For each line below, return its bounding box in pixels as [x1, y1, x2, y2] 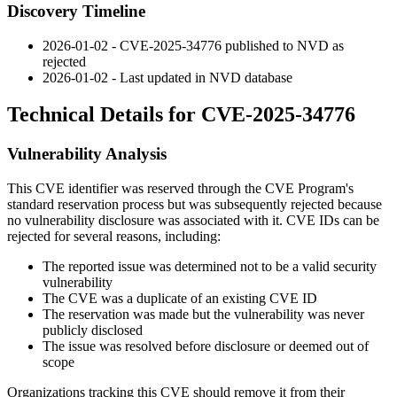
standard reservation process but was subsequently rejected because [7, 197, 382, 213]
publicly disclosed [43, 323, 143, 339]
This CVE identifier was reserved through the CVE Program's [7, 181, 354, 197]
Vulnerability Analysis [7, 144, 167, 164]
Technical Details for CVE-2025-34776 [7, 103, 355, 127]
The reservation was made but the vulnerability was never [43, 307, 364, 323]
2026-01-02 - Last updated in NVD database [43, 69, 292, 85]
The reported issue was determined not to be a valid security [43, 259, 377, 275]
